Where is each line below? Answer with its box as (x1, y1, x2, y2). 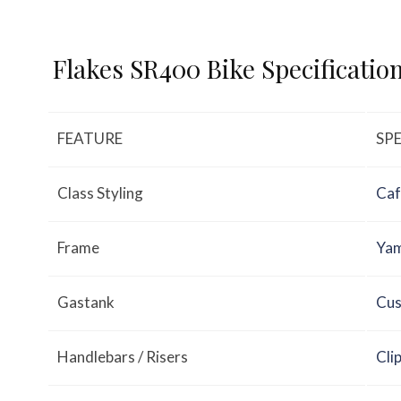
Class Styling (57, 183, 143, 203)
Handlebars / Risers (57, 347, 188, 367)
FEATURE (57, 129, 123, 149)
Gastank (57, 293, 115, 312)
